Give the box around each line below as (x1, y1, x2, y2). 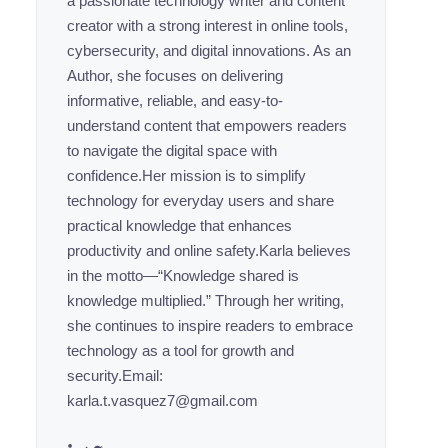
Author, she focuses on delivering (67, 67, 283, 84)
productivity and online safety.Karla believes (67, 242, 351, 259)
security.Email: (67, 367, 163, 384)
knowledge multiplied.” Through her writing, (67, 292, 344, 309)
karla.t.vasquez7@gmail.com (67, 392, 258, 409)
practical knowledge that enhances (67, 217, 292, 234)
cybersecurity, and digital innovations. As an (67, 42, 351, 59)
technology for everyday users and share (67, 192, 334, 209)
